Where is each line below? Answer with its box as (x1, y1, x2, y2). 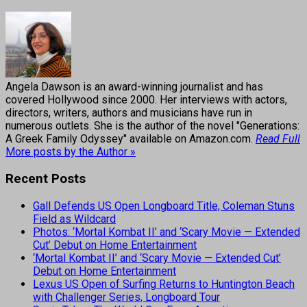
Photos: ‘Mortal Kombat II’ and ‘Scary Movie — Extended (33, 225, 300, 238)
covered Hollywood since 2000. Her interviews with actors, (5, 93, 287, 107)
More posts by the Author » (5, 145, 136, 159)
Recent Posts (5, 171, 86, 186)
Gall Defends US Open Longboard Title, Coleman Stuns (33, 199, 295, 212)
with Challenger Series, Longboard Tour (33, 290, 220, 304)
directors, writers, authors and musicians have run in (5, 106, 252, 120)
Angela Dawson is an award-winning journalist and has (5, 80, 263, 94)
